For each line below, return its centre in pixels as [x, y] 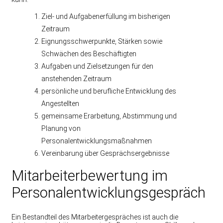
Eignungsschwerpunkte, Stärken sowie [102, 41]
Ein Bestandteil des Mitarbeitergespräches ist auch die [95, 217]
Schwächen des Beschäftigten [89, 54]
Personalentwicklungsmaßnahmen [97, 141]
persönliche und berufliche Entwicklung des [109, 91]
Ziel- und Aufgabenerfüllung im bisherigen [106, 16]
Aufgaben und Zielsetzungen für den [97, 66]
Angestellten [60, 103]
